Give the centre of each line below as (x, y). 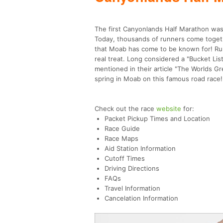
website (169, 108)
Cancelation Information (141, 198)
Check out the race (125, 108)
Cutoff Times (125, 158)
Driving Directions (132, 168)
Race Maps (121, 138)
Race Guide (122, 128)
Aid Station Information (140, 148)
